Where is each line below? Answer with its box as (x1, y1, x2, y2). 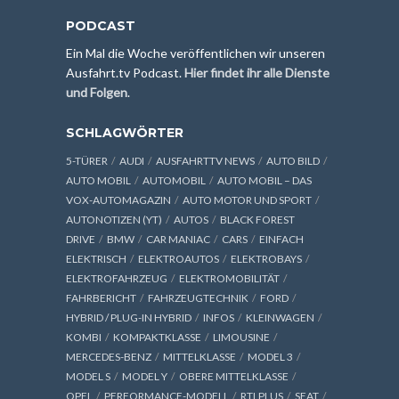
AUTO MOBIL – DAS (217, 173, 312, 187)
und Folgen (66, 84, 127, 100)
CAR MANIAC (146, 232, 210, 246)
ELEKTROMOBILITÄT (179, 271, 280, 285)
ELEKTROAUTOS (138, 251, 219, 265)
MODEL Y (122, 369, 167, 383)
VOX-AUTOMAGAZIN (66, 192, 171, 207)
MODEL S (66, 369, 110, 383)
